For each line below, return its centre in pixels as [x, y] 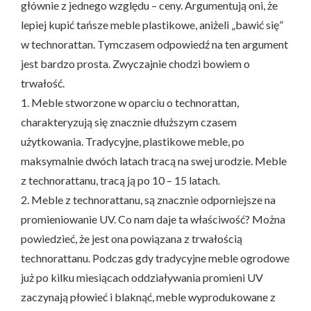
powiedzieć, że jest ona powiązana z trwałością [132, 238]
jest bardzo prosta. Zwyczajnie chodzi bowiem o [135, 63]
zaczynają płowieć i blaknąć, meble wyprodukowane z [148, 296]
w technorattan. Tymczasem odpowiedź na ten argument [154, 44]
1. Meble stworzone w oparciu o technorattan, [130, 102]
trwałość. [43, 83]
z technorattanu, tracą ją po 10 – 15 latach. [120, 180]
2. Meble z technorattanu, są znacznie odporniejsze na [148, 199]
